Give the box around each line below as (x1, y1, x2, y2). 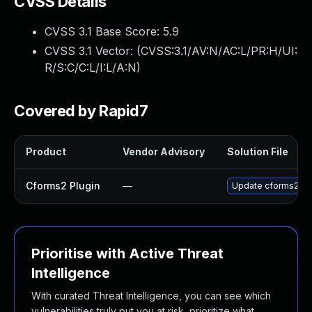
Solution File (227, 146, 288, 157)
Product (26, 146, 66, 157)
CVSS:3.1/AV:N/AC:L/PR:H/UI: (141, 44, 297, 58)
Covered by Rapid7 (14, 102, 148, 120)
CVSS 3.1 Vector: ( (45, 44, 141, 58)
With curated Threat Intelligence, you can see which (31, 290, 271, 302)
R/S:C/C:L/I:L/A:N (45, 61, 136, 75)
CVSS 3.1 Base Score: (45, 24, 163, 38)
